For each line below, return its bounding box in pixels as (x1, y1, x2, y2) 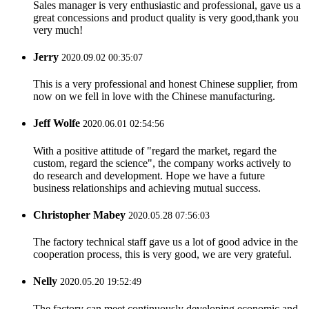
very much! (33, 23, 83, 36)
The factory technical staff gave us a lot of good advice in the (33, 236, 298, 248)
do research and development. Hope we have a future (33, 169, 265, 181)
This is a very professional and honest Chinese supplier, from (33, 78, 297, 90)
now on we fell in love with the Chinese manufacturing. (33, 90, 275, 103)
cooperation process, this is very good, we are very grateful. (33, 248, 292, 261)
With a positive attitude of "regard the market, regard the (33, 144, 277, 157)
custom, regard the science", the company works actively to (33, 157, 291, 169)
